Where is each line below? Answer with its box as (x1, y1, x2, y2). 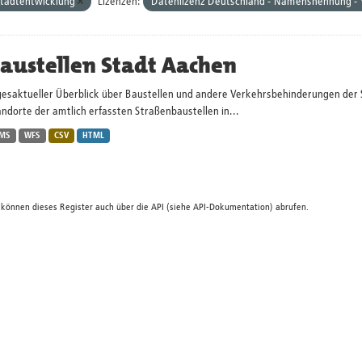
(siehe (163, 202, 193, 213)
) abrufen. (269, 202, 309, 213)
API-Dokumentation (192, 202, 270, 213)
